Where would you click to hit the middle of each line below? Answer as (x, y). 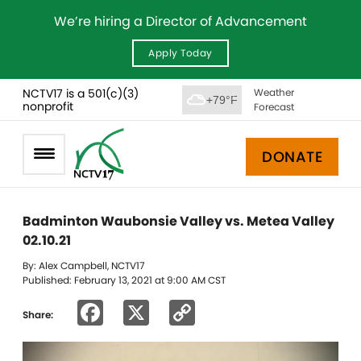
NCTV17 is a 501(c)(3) (81, 93)
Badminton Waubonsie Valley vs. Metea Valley (178, 221)
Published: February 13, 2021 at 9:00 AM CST (124, 280)
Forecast (274, 106)
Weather (274, 92)
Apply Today (180, 53)
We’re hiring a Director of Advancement (180, 21)
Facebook (166, 312)
